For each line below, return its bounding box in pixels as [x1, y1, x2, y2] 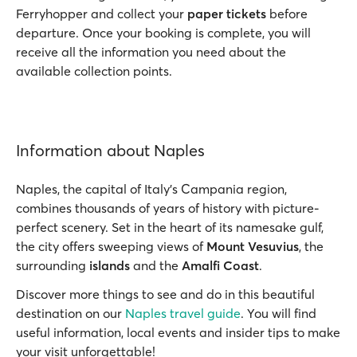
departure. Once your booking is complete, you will [16, 25, 311, 41]
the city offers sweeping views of [16, 238, 206, 254]
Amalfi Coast [182, 257, 259, 273]
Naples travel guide [125, 305, 241, 321]
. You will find [241, 305, 316, 321]
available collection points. [16, 63, 172, 79]
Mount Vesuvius [206, 238, 299, 254]
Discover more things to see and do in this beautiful [16, 286, 315, 302]
